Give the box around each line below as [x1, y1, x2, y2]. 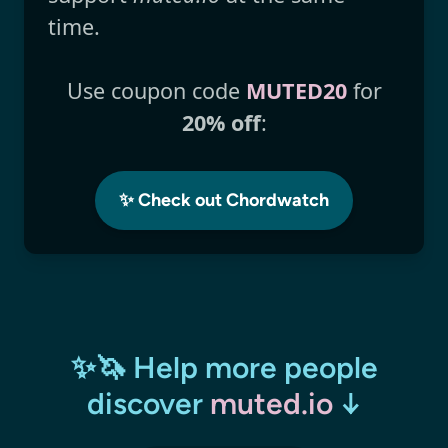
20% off [181, 108, 261, 138]
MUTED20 [245, 76, 347, 106]
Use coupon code [66, 76, 246, 106]
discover [86, 385, 210, 423]
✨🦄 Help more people [70, 349, 378, 387]
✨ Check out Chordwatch [119, 189, 329, 212]
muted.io [209, 385, 333, 423]
